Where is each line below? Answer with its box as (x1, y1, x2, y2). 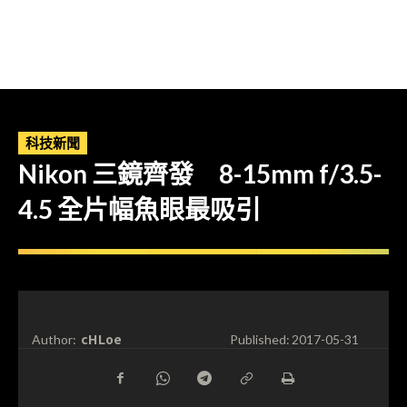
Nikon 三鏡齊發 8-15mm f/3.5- (18, 158, 382, 189)
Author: (32, 332, 76, 348)
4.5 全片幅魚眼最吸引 (18, 194, 261, 224)
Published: (229, 332, 290, 348)
